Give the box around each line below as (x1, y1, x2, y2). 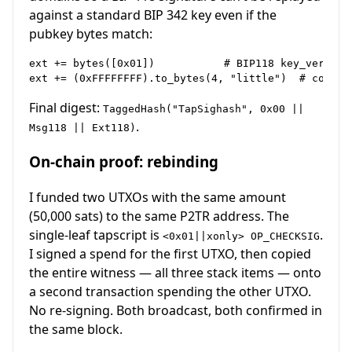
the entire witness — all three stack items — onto (29, 263, 321, 281)
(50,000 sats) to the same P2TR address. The (29, 207, 289, 225)
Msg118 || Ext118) (29, 122, 136, 134)
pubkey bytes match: (29, 25, 152, 43)
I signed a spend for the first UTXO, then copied (29, 244, 311, 262)
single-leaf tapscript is (29, 225, 163, 244)
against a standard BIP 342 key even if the (29, 6, 277, 24)
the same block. (29, 320, 123, 338)
